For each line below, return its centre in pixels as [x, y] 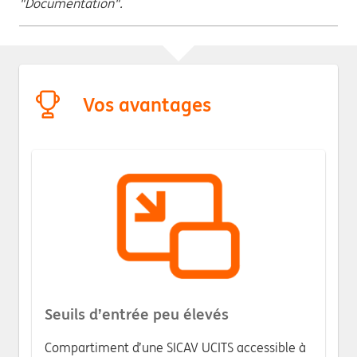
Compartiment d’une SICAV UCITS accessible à [175, 347]
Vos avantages [147, 105]
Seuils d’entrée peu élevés [137, 314]
